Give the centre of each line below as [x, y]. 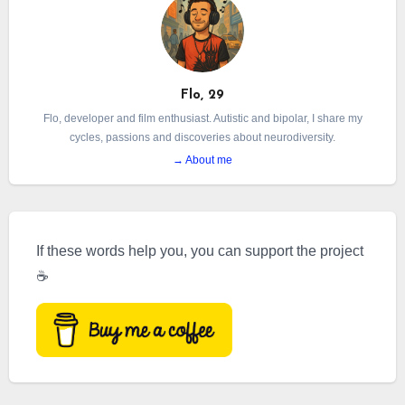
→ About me [202, 160]
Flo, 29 [202, 95]
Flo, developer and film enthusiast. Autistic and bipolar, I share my [202, 118]
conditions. [202, 28]
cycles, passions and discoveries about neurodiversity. [202, 137]
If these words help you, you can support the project [199, 251]
